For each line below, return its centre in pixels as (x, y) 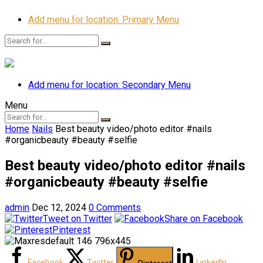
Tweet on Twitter (77, 218)
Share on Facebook (204, 218)
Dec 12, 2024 (59, 207)
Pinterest (71, 230)
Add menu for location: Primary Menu (104, 20)
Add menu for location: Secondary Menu (109, 85)
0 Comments (115, 207)
